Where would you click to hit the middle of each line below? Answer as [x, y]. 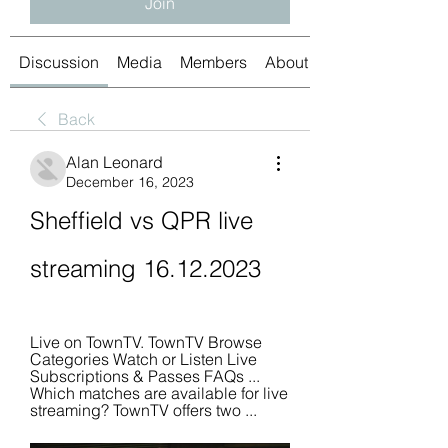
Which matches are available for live [159, 392]
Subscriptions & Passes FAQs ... [145, 375]
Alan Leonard [114, 161]
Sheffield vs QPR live [141, 220]
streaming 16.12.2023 [145, 268]
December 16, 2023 [130, 181]
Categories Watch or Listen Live [143, 358]
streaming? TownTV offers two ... [143, 409]
